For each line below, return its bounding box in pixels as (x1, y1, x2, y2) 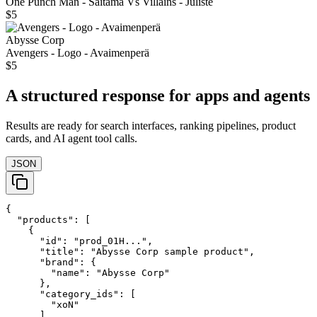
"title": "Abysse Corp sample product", (6, 246, 255, 258)
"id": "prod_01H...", (6, 236, 153, 247)
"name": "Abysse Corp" (6, 267, 170, 279)
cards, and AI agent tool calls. (6, 132, 137, 145)
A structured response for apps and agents (6, 86, 310, 105)
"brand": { (6, 257, 96, 268)
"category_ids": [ (6, 289, 136, 300)
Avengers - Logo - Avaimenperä (6, 47, 149, 59)
